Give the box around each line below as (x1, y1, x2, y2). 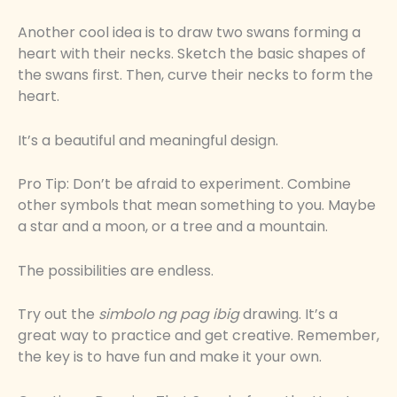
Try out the (18, 304, 98, 325)
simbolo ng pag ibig (98, 304, 239, 325)
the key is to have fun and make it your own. (18, 346, 322, 368)
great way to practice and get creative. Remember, (18, 325, 379, 346)
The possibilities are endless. (18, 260, 214, 281)
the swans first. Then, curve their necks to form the (18, 65, 373, 86)
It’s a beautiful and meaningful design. (18, 129, 278, 151)
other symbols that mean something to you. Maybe (18, 195, 376, 216)
